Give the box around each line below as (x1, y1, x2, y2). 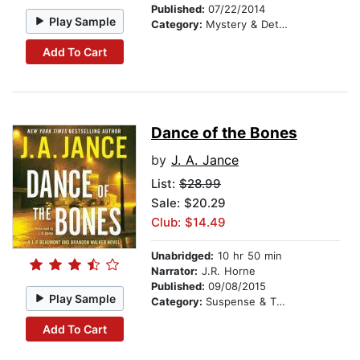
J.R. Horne (198, 264, 256, 278)
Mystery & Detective (206, 18, 279, 31)
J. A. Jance (171, 152, 239, 169)
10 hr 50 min (214, 249, 282, 263)
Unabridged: (151, 249, 214, 263)
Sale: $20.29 (151, 195, 226, 211)
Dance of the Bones (151, 124, 297, 143)
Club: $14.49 (151, 215, 226, 231)
